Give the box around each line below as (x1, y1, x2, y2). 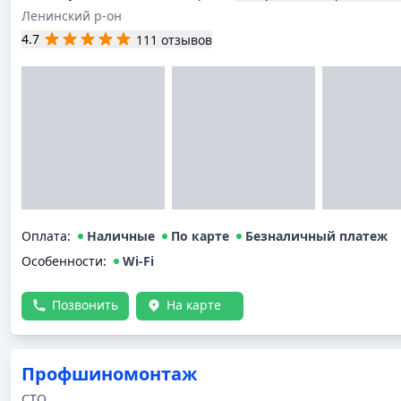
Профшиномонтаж (21, 362, 197, 386)
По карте (171, 227, 229, 244)
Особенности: (21, 252, 107, 269)
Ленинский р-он (21, 7, 122, 24)
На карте (166, 296, 221, 313)
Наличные (87, 227, 155, 244)
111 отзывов (136, 30, 212, 48)
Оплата (21, 227, 67, 244)
